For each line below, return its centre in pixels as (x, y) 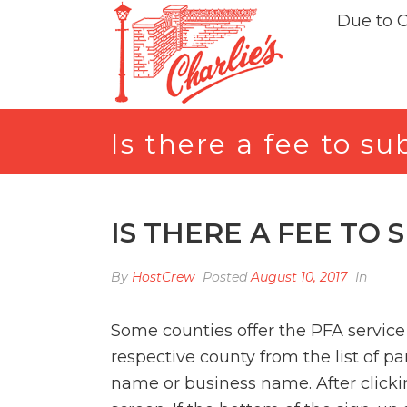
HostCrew (163, 277)
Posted (225, 277)
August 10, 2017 (299, 277)
